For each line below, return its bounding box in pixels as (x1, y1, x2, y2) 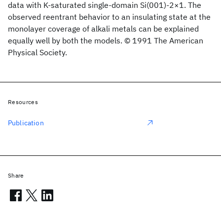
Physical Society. (8, 47, 67, 57)
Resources (8, 98, 38, 106)
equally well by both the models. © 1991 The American (8, 36, 203, 45)
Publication (8, 118, 44, 127)
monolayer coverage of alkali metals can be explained (8, 24, 199, 34)
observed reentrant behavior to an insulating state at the (8, 12, 211, 22)
